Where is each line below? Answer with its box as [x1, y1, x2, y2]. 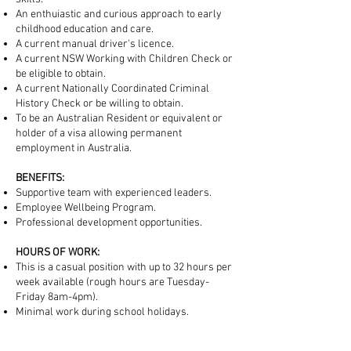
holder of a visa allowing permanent [16, 127, 182, 140]
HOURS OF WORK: [16, 246, 100, 259]
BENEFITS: [16, 172, 64, 185]
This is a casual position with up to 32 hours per [16, 261, 232, 274]
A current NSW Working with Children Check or [16, 52, 233, 66]
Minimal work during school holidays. [16, 306, 189, 319]
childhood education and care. [16, 23, 154, 36]
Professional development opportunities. [16, 216, 202, 230]
